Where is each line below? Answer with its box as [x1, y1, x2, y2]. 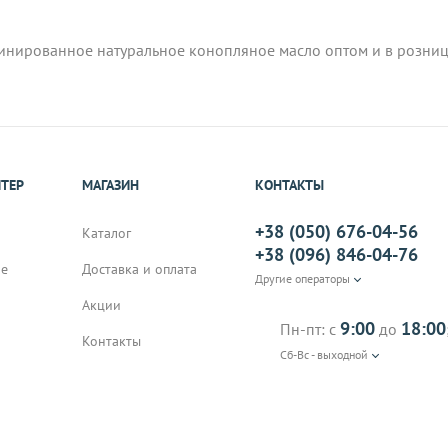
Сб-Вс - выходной [279, 346, 368, 362]
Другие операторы [254, 270, 350, 286]
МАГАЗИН [81, 175, 139, 194]
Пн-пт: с [279, 318, 340, 339]
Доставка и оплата [81, 259, 197, 278]
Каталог [81, 223, 131, 242]
